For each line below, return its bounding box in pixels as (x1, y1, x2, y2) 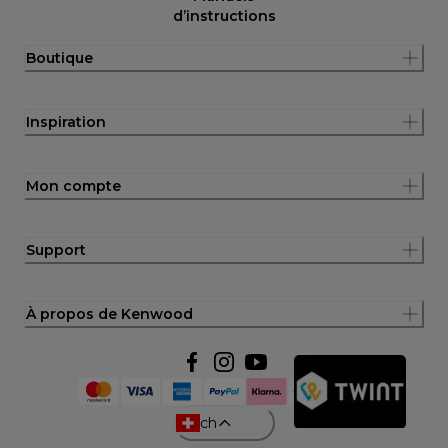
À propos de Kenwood (26, 304, 193, 323)
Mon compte (26, 176, 121, 195)
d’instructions (172, 6, 276, 25)
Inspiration (26, 112, 106, 131)
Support (26, 240, 86, 259)
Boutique (26, 48, 93, 67)
